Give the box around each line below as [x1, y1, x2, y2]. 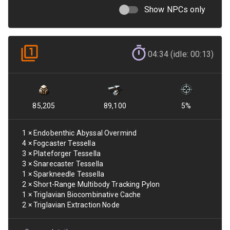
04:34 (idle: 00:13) [148, 49, 214, 59]
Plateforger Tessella [33, 149, 101, 158]
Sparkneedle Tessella [33, 170, 104, 178]
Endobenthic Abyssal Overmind [33, 129, 137, 137]
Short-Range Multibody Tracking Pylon [33, 180, 160, 188]
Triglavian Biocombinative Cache [33, 190, 141, 199]
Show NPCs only [144, 5, 205, 14]
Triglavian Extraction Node [33, 201, 120, 209]
